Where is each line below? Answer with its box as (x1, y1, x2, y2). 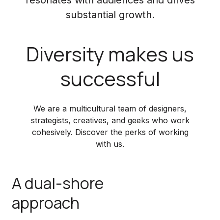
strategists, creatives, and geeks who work (30, 115, 190, 125)
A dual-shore (12, 172, 104, 194)
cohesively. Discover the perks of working (31, 127, 189, 137)
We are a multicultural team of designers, (33, 104, 187, 113)
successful (60, 65, 160, 92)
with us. (96, 139, 124, 149)
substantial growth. (65, 8, 155, 21)
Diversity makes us (26, 40, 194, 67)
